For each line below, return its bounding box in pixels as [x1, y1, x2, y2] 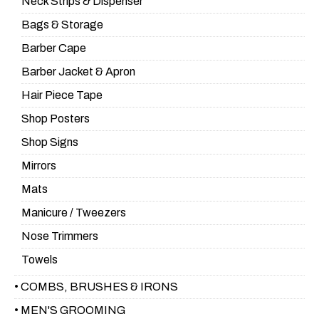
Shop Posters [21, 113, 90, 125]
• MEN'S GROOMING [14, 304, 125, 317]
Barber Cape [21, 42, 86, 55]
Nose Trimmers [21, 230, 98, 243]
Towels [21, 253, 58, 266]
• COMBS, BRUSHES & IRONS [14, 281, 178, 293]
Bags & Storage [21, 19, 103, 31]
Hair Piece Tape [21, 89, 103, 102]
